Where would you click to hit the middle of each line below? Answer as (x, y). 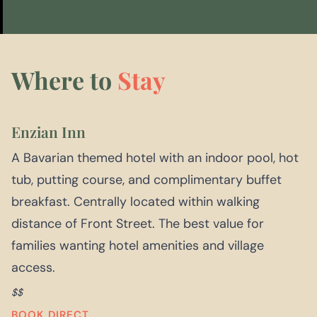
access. (33, 268)
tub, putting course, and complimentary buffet (146, 180)
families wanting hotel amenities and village (138, 246)
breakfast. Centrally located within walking (136, 202)
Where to (64, 80)
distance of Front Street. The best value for (138, 224)
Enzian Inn (48, 132)
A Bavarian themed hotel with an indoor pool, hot (155, 158)
